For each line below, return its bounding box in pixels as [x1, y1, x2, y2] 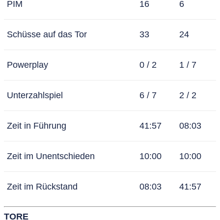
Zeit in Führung [7, 121, 66, 131]
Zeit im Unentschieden [7, 151, 95, 162]
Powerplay [7, 60, 48, 70]
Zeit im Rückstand [7, 182, 78, 192]
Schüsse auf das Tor [7, 29, 87, 40]
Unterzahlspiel [7, 90, 63, 101]
